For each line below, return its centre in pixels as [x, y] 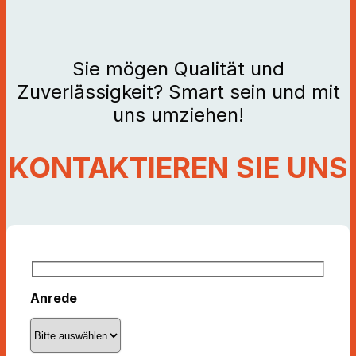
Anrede [54, 298]
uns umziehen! [178, 115]
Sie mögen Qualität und [178, 69]
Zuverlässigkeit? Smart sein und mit [178, 92]
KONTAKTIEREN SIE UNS [178, 168]
